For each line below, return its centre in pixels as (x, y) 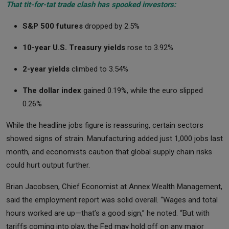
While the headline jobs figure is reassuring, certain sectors (105, 125)
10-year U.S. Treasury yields (74, 48)
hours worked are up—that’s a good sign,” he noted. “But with (108, 213)
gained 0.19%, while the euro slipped (142, 91)
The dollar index (52, 91)
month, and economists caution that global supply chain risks (109, 152)
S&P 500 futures (53, 26)
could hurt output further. (48, 165)
